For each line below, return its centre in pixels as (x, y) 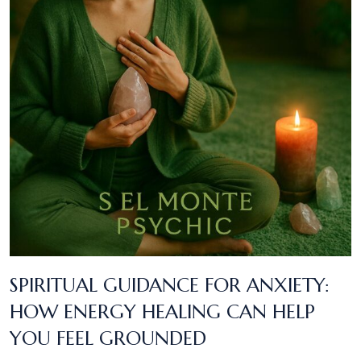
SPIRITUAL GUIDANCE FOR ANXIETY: (170, 286)
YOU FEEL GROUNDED (108, 339)
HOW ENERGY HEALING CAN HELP (162, 312)
